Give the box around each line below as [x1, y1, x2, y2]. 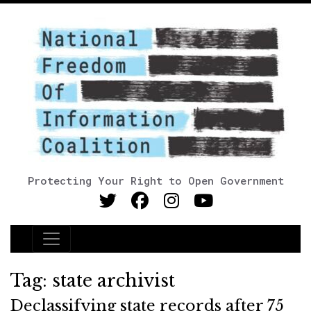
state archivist [52, 270, 175, 292]
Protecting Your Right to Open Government [27, 174, 284, 187]
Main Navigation [31, 237, 162, 257]
